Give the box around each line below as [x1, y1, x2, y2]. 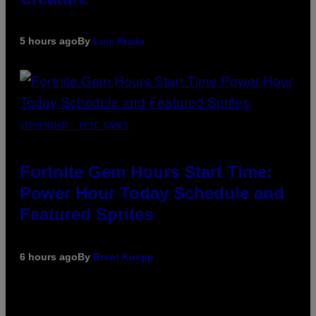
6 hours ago [20, 250, 78, 262]
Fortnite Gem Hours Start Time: [20, 162, 272, 181]
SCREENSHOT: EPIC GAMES [20, 120, 128, 130]
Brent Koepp [93, 250, 154, 262]
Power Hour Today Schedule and [20, 183, 284, 202]
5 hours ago [20, 35, 78, 47]
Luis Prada [93, 35, 145, 47]
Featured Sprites [20, 204, 153, 224]
